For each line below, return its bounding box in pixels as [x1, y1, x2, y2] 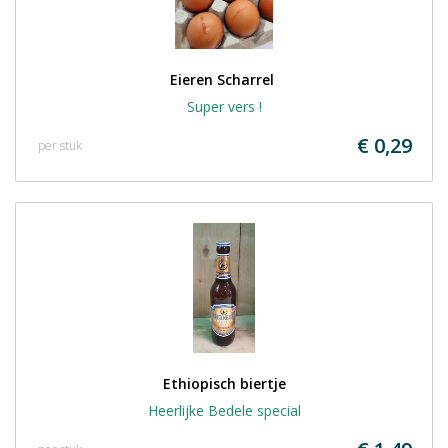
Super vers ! [186, 97, 262, 116]
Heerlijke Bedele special [147, 401, 301, 420]
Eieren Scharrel [170, 70, 278, 89]
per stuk [38, 137, 82, 154]
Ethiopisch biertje [162, 374, 286, 393]
